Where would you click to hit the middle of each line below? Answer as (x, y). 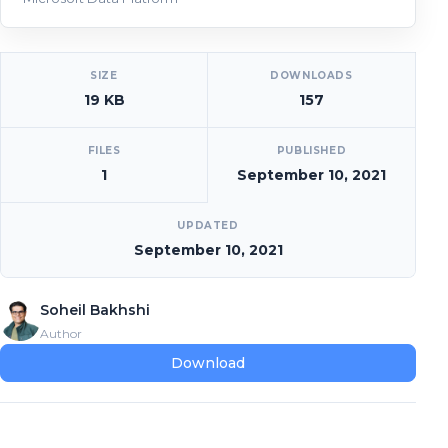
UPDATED (208, 225)
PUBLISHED (311, 150)
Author (61, 333)
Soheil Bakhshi (95, 309)
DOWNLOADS (311, 75)
